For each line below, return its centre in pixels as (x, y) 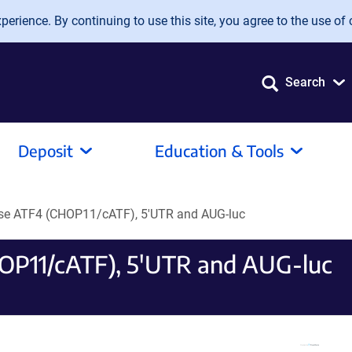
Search (305, 82)
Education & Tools (219, 150)
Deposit (46, 150)
